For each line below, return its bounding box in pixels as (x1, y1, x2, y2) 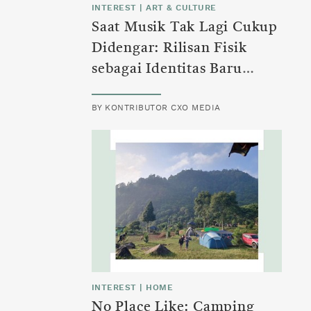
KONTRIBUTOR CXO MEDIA (105, 103, 221, 112)
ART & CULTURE (146, 3, 217, 12)
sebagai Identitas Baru (92, 62, 242, 77)
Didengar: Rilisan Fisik (92, 42, 247, 56)
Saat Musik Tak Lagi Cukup (92, 21, 278, 35)
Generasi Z (92, 83, 165, 98)
